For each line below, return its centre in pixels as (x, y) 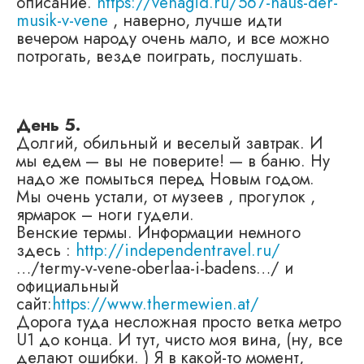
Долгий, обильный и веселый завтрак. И (169, 143)
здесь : (46, 251)
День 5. (48, 126)
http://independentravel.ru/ (178, 251)
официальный (67, 286)
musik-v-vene (62, 21)
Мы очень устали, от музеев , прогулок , (166, 197)
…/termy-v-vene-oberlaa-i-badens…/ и (155, 269)
